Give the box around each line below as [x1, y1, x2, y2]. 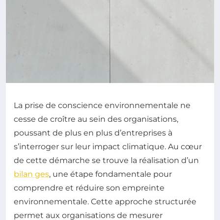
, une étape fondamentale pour [49, 169, 172, 179]
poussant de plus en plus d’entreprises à [14, 128, 172, 137]
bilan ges [14, 169, 49, 179]
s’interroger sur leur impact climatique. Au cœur [14, 142, 202, 151]
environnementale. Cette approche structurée [14, 197, 196, 206]
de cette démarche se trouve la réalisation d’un [14, 156, 199, 165]
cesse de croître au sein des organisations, [14, 114, 178, 124]
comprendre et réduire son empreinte [14, 183, 165, 192]
